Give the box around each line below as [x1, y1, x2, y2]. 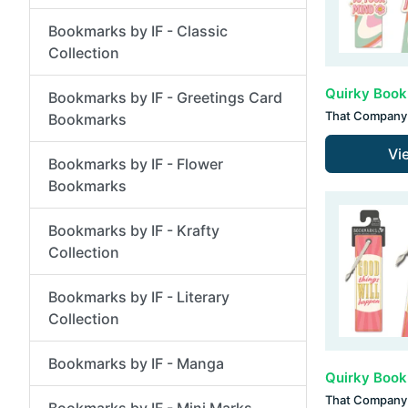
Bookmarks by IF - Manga [48, 353, 224, 372]
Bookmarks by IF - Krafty [48, 220, 219, 240]
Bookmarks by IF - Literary [48, 287, 229, 306]
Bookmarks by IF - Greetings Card [48, 87, 282, 107]
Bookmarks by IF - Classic [48, 21, 228, 40]
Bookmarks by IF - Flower [48, 154, 223, 173]
